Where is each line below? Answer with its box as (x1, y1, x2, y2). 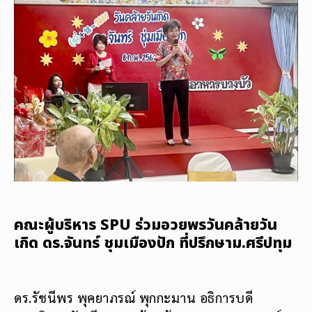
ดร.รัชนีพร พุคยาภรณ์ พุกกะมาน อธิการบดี (14, 288, 253, 306)
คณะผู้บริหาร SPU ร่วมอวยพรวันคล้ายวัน (14, 213, 277, 237)
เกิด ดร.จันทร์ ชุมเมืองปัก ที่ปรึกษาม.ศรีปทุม (14, 231, 292, 255)
